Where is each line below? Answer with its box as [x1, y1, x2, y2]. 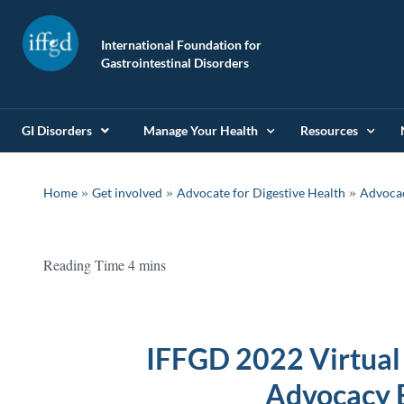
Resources [300, 123, 358, 138]
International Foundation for [101, 37, 262, 52]
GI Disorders [22, 123, 92, 138]
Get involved [92, 185, 162, 200]
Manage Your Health [143, 123, 258, 138]
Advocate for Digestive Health [177, 185, 345, 200]
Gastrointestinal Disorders [101, 55, 249, 70]
